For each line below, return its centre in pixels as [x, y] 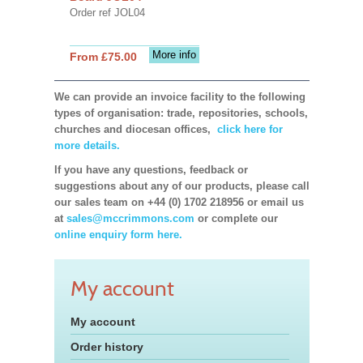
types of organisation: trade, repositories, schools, [181, 113]
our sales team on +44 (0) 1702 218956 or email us [179, 202]
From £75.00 [103, 56]
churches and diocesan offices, [134, 129]
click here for [248, 129]
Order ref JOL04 [107, 12]
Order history [107, 346]
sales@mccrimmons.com [130, 218]
